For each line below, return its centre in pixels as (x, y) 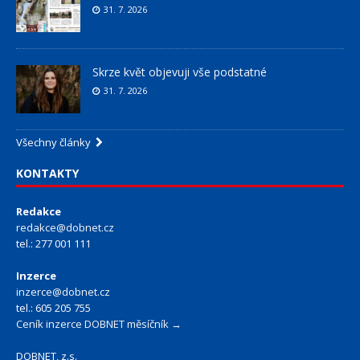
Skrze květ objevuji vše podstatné (180, 72)
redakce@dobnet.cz (65, 228)
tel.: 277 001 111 (53, 244)
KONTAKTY (47, 174)
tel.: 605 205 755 (53, 308)
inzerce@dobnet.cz (63, 292)
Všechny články (56, 143)
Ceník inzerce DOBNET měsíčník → (99, 324)
